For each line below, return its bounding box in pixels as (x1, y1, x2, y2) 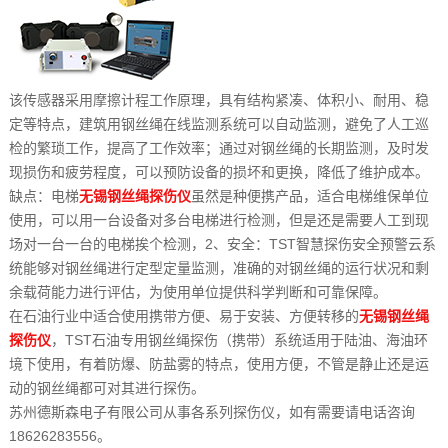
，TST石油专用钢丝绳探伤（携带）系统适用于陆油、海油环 (50, 332, 428, 349)
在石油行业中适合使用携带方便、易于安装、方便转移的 (8, 308, 359, 325)
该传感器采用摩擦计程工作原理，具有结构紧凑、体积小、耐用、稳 (8, 92, 429, 109)
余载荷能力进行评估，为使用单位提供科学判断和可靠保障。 (8, 284, 387, 301)
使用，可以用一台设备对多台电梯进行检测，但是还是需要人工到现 (8, 212, 429, 229)
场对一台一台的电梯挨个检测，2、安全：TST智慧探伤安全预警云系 (8, 236, 436, 253)
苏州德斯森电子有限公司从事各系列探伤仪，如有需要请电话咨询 (8, 404, 415, 421)
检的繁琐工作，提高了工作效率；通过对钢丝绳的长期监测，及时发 (8, 140, 429, 157)
